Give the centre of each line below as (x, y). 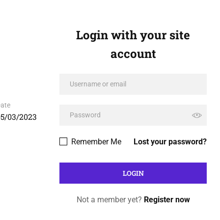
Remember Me (95, 142)
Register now (167, 200)
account (133, 54)
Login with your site (133, 35)
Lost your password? (170, 142)
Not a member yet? (110, 200)
